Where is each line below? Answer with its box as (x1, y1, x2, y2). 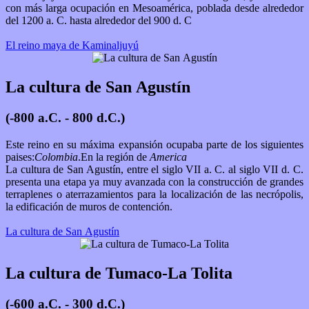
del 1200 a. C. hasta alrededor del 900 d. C (6, 14, 195, 27)
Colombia (34, 150, 78, 163)
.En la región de (78, 150, 150, 163)
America (150, 150, 187, 163)
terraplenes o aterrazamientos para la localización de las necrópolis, (6, 188, 303, 200)
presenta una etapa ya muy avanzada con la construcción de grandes (6, 175, 303, 188)
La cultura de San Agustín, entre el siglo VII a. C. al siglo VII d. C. (6, 163, 228, 175)
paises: (6, 150, 34, 163)
